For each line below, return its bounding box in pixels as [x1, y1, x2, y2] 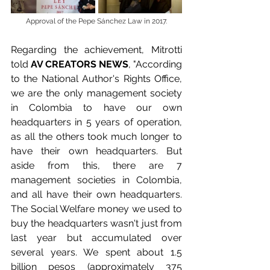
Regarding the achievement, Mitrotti [11, 44, 182, 56]
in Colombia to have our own [11, 102, 182, 114]
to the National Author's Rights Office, [11, 73, 182, 85]
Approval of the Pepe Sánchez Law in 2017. [26, 17, 167, 26]
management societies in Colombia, [11, 174, 182, 186]
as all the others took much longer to [11, 131, 182, 143]
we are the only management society [11, 87, 182, 99]
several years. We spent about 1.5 [11, 246, 182, 259]
